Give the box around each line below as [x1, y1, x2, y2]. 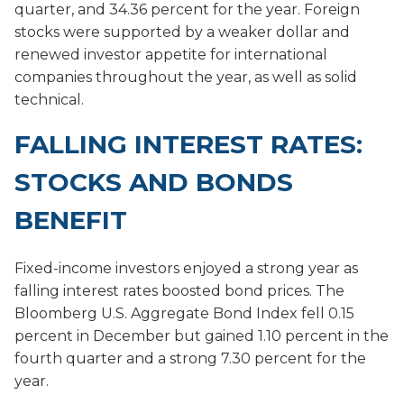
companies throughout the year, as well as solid [14, 69, 357, 87]
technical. [14, 91, 84, 109]
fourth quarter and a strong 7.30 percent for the [14, 350, 366, 368]
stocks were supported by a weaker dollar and [14, 23, 350, 41]
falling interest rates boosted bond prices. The [14, 282, 344, 300]
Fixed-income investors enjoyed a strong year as [14, 260, 358, 278]
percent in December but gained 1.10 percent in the [14, 327, 389, 345]
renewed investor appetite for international [14, 46, 327, 64]
